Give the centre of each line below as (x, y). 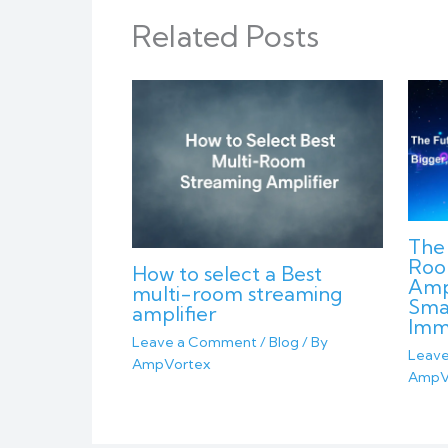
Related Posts (225, 35)
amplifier (174, 313)
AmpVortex (171, 363)
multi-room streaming (237, 293)
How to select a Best (227, 273)
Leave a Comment (194, 341)
